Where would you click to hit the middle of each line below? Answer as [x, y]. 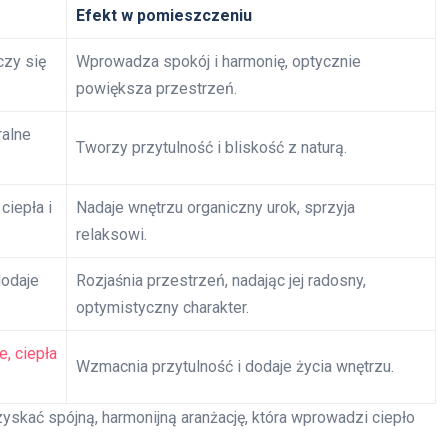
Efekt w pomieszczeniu [164, 15]
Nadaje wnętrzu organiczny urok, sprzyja [215, 207]
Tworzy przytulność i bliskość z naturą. [211, 147]
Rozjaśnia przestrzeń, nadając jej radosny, [221, 280]
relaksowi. [111, 234]
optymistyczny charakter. [162, 307]
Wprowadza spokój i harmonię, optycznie [218, 61]
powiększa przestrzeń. [156, 88]
